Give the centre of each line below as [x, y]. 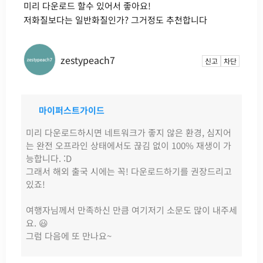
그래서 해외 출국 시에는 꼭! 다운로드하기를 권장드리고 [129, 171]
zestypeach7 [88, 60]
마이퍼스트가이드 [72, 110]
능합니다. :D [49, 159]
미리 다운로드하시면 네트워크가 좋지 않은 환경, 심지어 [129, 133]
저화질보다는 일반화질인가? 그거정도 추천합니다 [115, 20]
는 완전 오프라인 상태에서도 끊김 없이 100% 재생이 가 [129, 146]
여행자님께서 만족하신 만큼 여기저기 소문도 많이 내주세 [131, 210]
